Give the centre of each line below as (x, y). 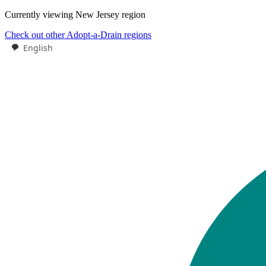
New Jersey (97, 15)
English (38, 47)
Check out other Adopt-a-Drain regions (78, 35)
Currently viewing (40, 15)
